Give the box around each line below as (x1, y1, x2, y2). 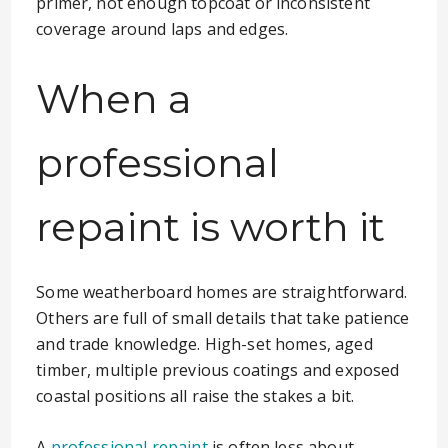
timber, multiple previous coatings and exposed (36, 359, 400, 381)
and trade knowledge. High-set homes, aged (36, 333, 373, 355)
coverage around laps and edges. (36, 18, 289, 40)
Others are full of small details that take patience (36, 307, 410, 329)
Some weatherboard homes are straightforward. (36, 281, 408, 303)
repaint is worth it (36, 202, 386, 251)
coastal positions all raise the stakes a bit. (36, 385, 355, 407)
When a (36, 74, 193, 123)
